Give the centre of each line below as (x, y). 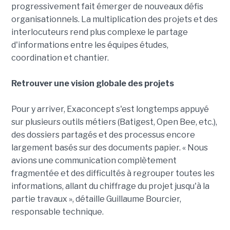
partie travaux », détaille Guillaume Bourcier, (96, 199)
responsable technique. (57, 212)
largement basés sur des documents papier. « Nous (109, 148)
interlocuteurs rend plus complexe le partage (99, 32)
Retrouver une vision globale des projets (92, 84)
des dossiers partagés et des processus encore (103, 135)
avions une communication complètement (94, 161)
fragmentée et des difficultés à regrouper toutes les (113, 174)
